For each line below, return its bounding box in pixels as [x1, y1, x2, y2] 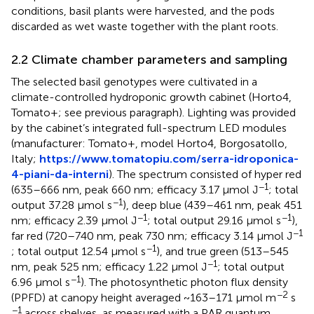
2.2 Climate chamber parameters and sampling [11, 51, 287, 67]
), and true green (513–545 [156, 244, 289, 258]
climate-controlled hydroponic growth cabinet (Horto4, [11, 90, 292, 104]
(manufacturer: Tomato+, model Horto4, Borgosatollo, [11, 136, 287, 150]
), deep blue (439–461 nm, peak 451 [123, 198, 302, 212]
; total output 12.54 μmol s [11, 244, 146, 258]
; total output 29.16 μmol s [147, 213, 281, 227]
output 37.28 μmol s [11, 198, 112, 212]
